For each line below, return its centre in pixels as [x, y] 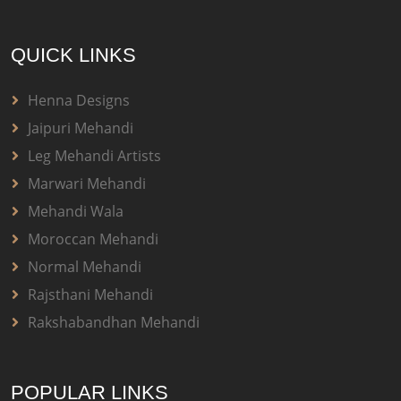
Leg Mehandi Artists [94, 156]
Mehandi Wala [76, 212]
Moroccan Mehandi [93, 239]
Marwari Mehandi [87, 184]
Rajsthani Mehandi [90, 295]
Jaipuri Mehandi [81, 128]
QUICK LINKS [73, 55]
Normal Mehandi [85, 267]
